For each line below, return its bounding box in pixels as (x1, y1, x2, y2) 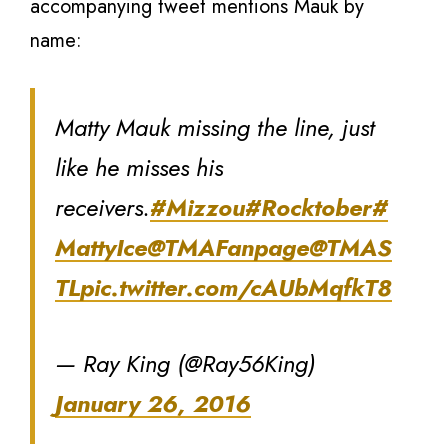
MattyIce (55, 230, 147, 265)
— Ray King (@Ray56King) (55, 346, 315, 381)
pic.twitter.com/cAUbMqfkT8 (80, 270, 392, 305)
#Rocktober (245, 190, 372, 225)
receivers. (55, 190, 150, 225)
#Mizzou (150, 190, 245, 225)
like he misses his (55, 150, 223, 185)
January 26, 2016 (55, 386, 251, 421)
